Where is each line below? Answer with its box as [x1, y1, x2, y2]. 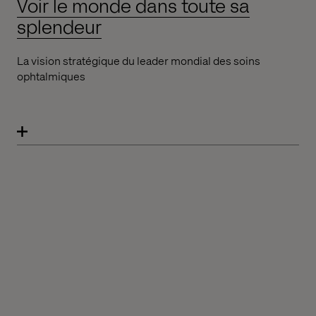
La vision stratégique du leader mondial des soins [17, 53, 260, 68]
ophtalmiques [17, 68, 85, 84]
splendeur [17, 16, 102, 41]
